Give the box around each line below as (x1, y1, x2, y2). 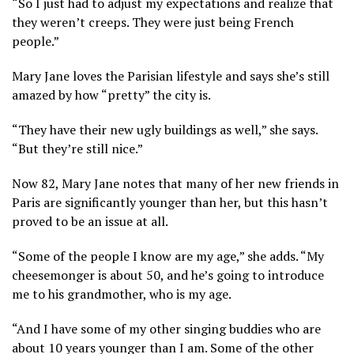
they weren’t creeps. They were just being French (12, 13, 294, 32)
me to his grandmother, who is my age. (12, 285, 232, 303)
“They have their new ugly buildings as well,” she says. (12, 121, 318, 139)
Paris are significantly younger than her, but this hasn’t (12, 194, 328, 212)
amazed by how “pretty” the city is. (12, 86, 211, 104)
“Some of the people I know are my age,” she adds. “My (12, 247, 324, 265)
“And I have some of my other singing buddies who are (12, 320, 321, 338)
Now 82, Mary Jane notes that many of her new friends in (12, 175, 339, 193)
